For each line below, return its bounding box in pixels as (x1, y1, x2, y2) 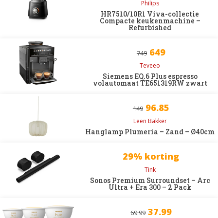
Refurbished (128, 23, 172, 32)
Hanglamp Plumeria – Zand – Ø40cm (85, 127, 215, 136)
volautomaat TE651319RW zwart (92, 78, 207, 88)
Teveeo (140, 61, 161, 70)
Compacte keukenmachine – (99, 16, 200, 25)
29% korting (123, 150, 180, 162)
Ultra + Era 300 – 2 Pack (108, 182, 192, 192)
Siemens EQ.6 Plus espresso (102, 72, 198, 81)
